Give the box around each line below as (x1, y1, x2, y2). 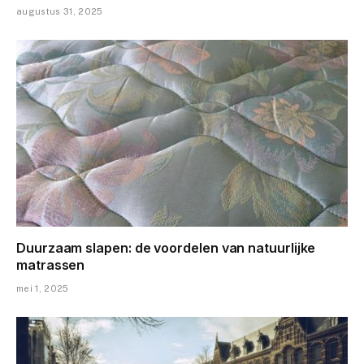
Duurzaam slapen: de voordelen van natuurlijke (16, 239, 316, 256)
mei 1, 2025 (16, 283, 69, 293)
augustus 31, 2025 (16, 6, 103, 17)
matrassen (16, 256, 85, 273)
